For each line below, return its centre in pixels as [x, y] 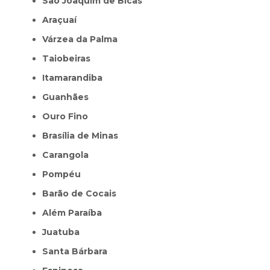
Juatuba [63, 232]
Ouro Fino [69, 116]
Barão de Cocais [83, 193]
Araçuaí [63, 20]
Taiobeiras [70, 58]
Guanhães [69, 97]
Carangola [69, 155]
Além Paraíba [75, 212]
